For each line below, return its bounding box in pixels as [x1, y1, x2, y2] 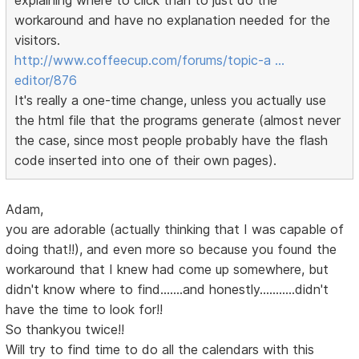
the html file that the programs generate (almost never [14, 112, 341, 129]
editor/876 [14, 72, 78, 89]
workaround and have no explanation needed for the [14, 12, 331, 29]
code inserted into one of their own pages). [14, 152, 277, 169]
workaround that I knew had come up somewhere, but [6, 261, 329, 278]
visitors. [14, 32, 61, 49]
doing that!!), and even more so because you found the [6, 241, 337, 258]
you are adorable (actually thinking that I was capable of [6, 221, 345, 238]
